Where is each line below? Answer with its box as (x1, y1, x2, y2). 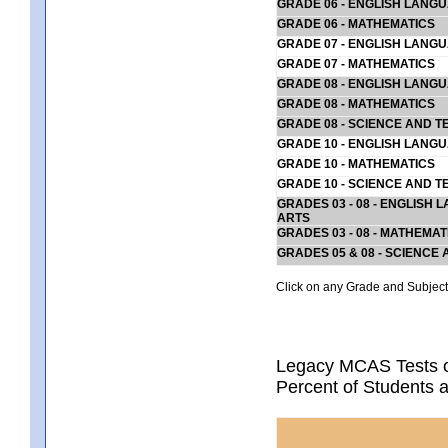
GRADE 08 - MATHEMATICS (277, 96, 435, 111)
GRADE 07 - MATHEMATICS (277, 56, 435, 71)
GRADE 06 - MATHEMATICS (277, 16, 435, 31)
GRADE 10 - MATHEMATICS (277, 156, 435, 171)
